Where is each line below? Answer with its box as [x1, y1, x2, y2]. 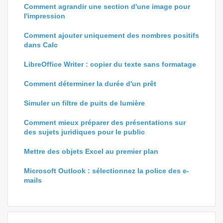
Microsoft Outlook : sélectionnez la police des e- [24, 167, 189, 175]
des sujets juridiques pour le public [24, 128, 145, 136]
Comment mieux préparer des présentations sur [24, 118, 186, 126]
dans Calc [24, 41, 58, 49]
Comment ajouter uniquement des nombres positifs [24, 31, 199, 39]
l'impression [24, 12, 65, 20]
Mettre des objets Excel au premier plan [24, 147, 158, 155]
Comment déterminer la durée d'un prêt [24, 80, 156, 88]
